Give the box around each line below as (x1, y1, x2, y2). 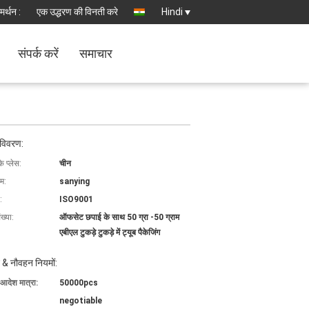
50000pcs (59, 278, 98, 288)
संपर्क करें (18, 46, 59, 61)
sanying (59, 177, 90, 186)
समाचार (79, 46, 112, 61)
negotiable (59, 296, 102, 306)
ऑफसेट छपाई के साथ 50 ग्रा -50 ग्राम (59, 212, 179, 222)
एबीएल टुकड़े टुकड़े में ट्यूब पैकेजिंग (59, 228, 160, 237)
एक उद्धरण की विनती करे (37, 6, 118, 17)
